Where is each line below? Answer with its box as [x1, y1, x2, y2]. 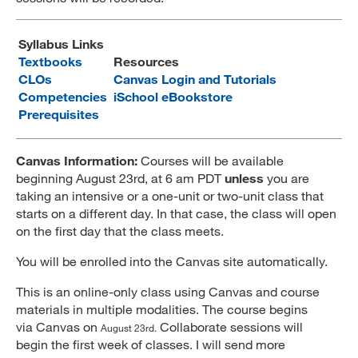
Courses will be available [137, 153, 284, 168]
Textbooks [18, 54, 82, 69]
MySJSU [29, 79, 78, 94]
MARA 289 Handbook [29, 14, 152, 29]
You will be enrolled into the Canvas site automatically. [16, 253, 328, 268]
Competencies [18, 89, 107, 104]
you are [264, 170, 309, 185]
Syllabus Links [18, 36, 104, 51]
